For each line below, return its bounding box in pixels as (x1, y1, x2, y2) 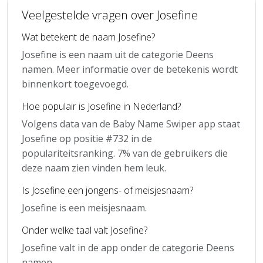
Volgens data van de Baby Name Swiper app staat (22, 117, 240, 130)
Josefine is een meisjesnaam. (22, 201, 147, 214)
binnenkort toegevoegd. (22, 77, 129, 90)
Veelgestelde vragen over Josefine (22, 6, 198, 23)
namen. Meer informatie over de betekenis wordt (22, 62, 238, 76)
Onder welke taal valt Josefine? (22, 223, 147, 237)
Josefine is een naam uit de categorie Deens (22, 48, 214, 61)
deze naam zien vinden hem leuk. (22, 161, 166, 174)
